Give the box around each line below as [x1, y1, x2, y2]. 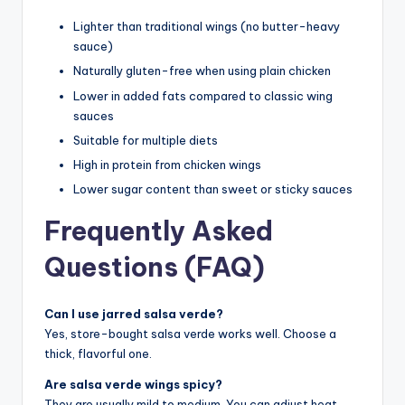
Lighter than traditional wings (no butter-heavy [73, 19, 340, 34]
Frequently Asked [44, 213, 273, 248]
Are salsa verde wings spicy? [44, 376, 222, 391]
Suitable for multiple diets [73, 132, 218, 147]
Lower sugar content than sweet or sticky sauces [73, 181, 353, 196]
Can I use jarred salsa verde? [44, 306, 223, 321]
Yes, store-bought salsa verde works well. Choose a [44, 325, 336, 341]
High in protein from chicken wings [73, 156, 261, 172]
